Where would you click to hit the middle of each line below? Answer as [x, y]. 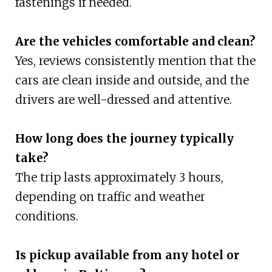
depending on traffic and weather [110, 197]
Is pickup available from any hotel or [127, 255]
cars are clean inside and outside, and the [132, 80]
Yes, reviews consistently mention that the [135, 61]
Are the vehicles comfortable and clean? [135, 42]
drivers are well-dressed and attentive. [123, 100]
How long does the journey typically [124, 139]
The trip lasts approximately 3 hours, [119, 178]
